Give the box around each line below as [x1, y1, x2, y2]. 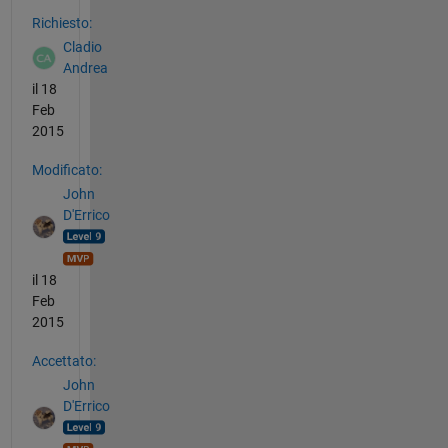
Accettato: [31, 352, 96, 369]
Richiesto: [31, 14, 92, 31]
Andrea [62, 60, 108, 77]
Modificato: [31, 161, 102, 178]
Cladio [62, 39, 102, 56]
